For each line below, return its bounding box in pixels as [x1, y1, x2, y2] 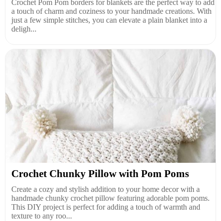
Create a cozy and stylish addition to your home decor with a [11, 184, 200, 193]
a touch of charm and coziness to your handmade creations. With [11, 6, 212, 15]
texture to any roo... [11, 211, 72, 220]
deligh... [11, 24, 37, 33]
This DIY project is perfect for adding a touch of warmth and [11, 202, 200, 211]
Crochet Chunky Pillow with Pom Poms [11, 167, 189, 180]
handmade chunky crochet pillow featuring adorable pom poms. [11, 193, 210, 202]
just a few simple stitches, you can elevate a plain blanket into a [11, 15, 207, 24]
